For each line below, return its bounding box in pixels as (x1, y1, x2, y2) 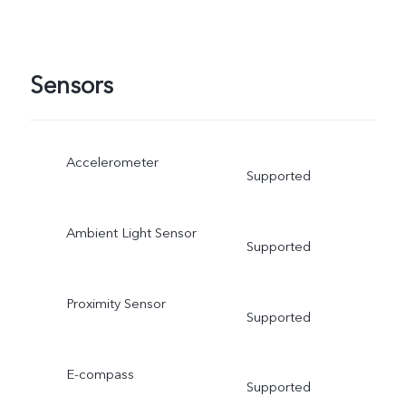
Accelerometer (65, 153, 159, 171)
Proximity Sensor (65, 294, 166, 313)
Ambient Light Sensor (65, 223, 197, 242)
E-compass (65, 364, 134, 383)
